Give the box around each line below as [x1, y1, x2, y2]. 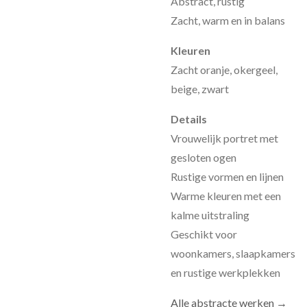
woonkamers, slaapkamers [171, 247, 295, 260]
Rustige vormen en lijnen [171, 170, 284, 183]
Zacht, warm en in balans [171, 14, 285, 27]
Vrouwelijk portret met [171, 132, 278, 145]
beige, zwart [171, 82, 229, 95]
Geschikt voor [171, 228, 237, 241]
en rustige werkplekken [171, 266, 280, 279]
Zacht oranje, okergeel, [171, 63, 278, 76]
